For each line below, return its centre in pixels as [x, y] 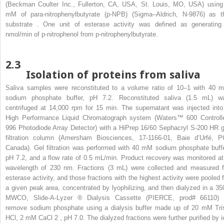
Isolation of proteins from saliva [113, 74]
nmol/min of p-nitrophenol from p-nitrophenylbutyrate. [82, 34]
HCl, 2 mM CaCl [30, 217]
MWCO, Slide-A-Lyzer [41, 197]
